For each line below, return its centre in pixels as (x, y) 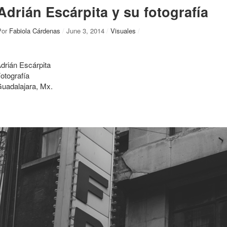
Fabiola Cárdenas (35, 31)
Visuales (123, 31)
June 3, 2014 (85, 31)
